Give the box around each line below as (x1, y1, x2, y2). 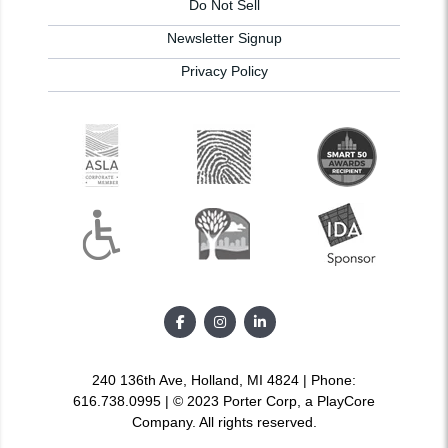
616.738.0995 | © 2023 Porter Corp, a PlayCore (73, 393, 375, 410)
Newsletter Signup (166, 30, 282, 47)
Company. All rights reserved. (131, 414, 317, 431)
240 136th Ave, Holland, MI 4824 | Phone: (92, 372, 356, 389)
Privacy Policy (180, 63, 268, 80)
